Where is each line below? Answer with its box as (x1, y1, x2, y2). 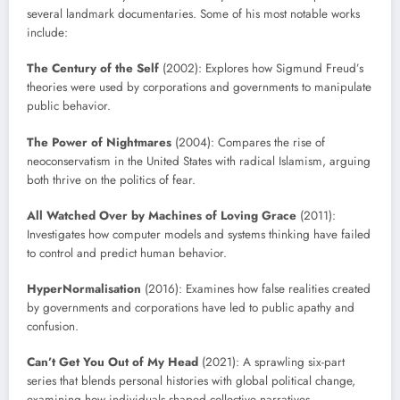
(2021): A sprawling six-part (198, 354, 345, 371)
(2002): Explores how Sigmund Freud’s (159, 60, 363, 78)
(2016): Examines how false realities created (141, 280, 371, 298)
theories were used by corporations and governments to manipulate (27, 79, 371, 96)
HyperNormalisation (27, 280, 141, 298)
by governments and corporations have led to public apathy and (27, 299, 354, 317)
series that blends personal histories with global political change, (27, 372, 355, 390)
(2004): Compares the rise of (171, 133, 325, 151)
